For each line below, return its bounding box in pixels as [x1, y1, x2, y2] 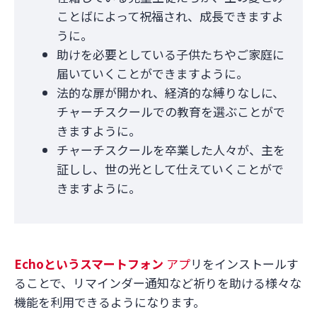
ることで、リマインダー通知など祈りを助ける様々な [14, 274, 301, 292]
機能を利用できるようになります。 [14, 293, 205, 311]
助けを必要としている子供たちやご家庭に [57, 45, 284, 63]
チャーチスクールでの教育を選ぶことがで [57, 103, 285, 120]
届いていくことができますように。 [57, 64, 248, 82]
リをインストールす [190, 255, 299, 272]
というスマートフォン [44, 255, 163, 272]
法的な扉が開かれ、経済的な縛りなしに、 [57, 83, 284, 101]
